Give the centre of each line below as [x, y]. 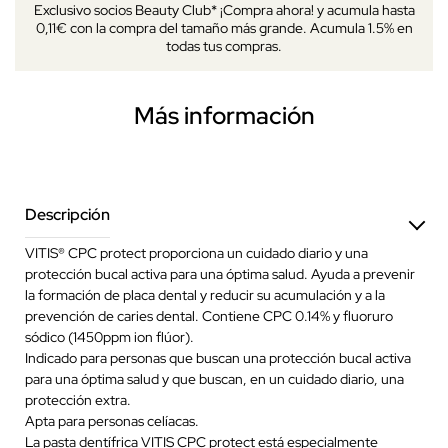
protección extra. [78, 399]
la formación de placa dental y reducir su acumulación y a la [205, 294]
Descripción [67, 214]
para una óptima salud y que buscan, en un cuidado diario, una [214, 378]
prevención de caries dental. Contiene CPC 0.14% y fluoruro [209, 315]
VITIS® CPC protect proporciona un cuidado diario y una [196, 252]
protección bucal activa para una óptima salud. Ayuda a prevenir [220, 273]
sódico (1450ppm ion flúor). [109, 336]
